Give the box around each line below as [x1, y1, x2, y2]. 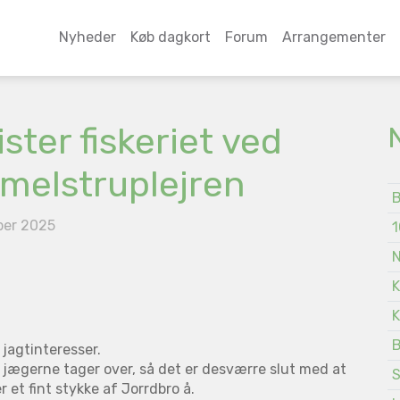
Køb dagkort [129, 29, 211, 46]
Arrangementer [281, 29, 386, 46]
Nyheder [58, 29, 116, 46]
